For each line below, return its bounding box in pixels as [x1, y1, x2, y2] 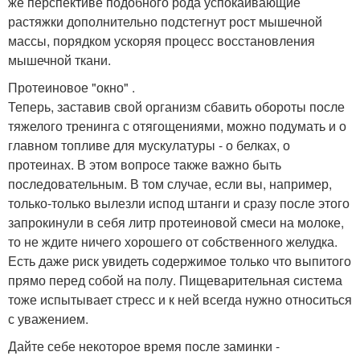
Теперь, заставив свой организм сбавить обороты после [8, 97, 345, 117]
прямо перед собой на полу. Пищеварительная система [8, 271, 342, 290]
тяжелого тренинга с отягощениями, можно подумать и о [8, 117, 346, 136]
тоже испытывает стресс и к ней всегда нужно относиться [8, 290, 352, 309]
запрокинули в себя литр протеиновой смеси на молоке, [8, 213, 344, 232]
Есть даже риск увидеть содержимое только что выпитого [8, 252, 351, 271]
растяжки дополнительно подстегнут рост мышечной [8, 12, 322, 31]
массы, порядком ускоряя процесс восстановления [8, 31, 315, 51]
